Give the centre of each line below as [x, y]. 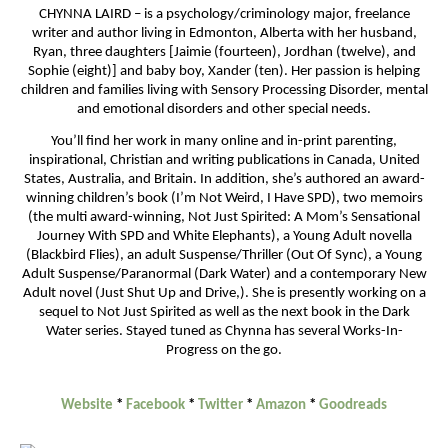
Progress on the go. [224, 351]
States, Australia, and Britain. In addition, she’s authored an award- [224, 180]
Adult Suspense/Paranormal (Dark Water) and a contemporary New [224, 275]
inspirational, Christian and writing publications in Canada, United [224, 161]
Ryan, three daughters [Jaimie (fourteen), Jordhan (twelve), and [224, 52]
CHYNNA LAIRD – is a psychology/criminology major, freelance [224, 14]
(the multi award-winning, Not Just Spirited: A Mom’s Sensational [224, 218]
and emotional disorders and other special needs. [224, 109]
